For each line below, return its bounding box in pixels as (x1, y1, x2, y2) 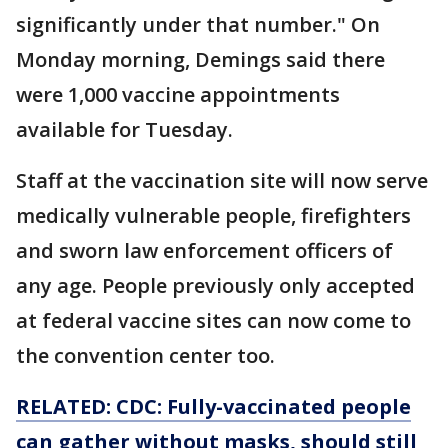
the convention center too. (16, 342, 275, 369)
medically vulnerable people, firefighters (16, 202, 411, 229)
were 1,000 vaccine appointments (16, 81, 340, 108)
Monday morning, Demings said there (16, 46, 385, 73)
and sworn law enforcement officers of (16, 237, 393, 264)
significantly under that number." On (16, 11, 380, 38)
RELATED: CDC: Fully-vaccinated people (16, 393, 411, 420)
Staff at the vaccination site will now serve (16, 167, 428, 194)
